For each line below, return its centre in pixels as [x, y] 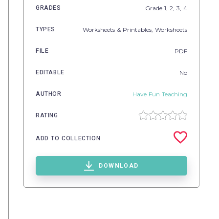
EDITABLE [50, 72]
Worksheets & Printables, [119, 29]
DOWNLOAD [119, 166]
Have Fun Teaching [160, 94]
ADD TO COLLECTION [68, 138]
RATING [47, 115]
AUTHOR [49, 94]
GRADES [48, 8]
